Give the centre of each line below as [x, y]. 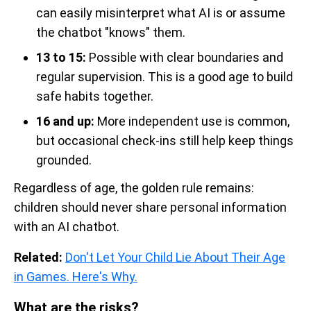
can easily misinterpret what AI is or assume [161, 12]
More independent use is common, [192, 121]
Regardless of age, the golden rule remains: [134, 187]
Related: [38, 257]
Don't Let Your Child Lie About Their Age [175, 257]
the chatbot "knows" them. [111, 32]
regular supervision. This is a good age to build [165, 76]
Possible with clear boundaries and [185, 57]
